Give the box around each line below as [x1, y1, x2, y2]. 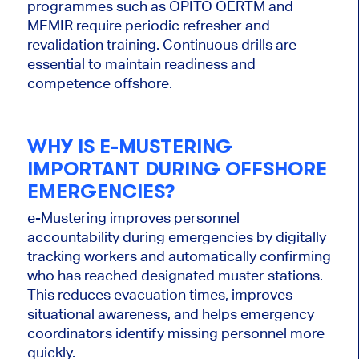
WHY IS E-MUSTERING [26, 135, 232, 158]
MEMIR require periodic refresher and [26, 17, 270, 34]
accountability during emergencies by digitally [26, 228, 326, 246]
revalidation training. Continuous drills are [26, 36, 296, 54]
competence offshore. [26, 75, 172, 92]
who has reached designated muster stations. [26, 267, 323, 284]
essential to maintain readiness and [26, 55, 256, 73]
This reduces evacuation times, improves [26, 286, 292, 304]
